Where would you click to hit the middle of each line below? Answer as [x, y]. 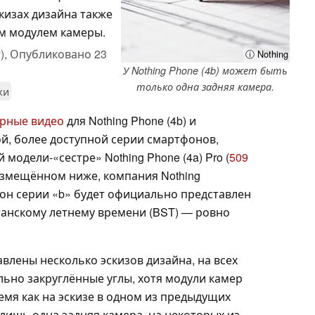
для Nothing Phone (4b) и [130, 120]
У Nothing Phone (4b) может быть [205, 70]
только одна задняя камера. [205, 86]
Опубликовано [52, 53]
